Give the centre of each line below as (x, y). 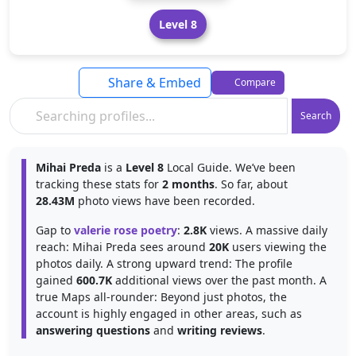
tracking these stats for (99, 184)
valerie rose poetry (126, 230)
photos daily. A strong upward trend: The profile (164, 263)
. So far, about (251, 184)
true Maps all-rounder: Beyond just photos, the (161, 297)
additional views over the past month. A (219, 280)
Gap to (55, 230)
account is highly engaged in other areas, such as (169, 313)
